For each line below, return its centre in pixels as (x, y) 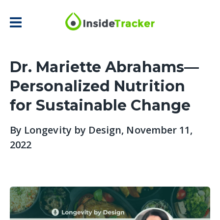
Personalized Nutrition (97, 86)
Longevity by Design (73, 130)
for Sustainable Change (100, 105)
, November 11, (157, 130)
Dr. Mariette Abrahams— (104, 67)
